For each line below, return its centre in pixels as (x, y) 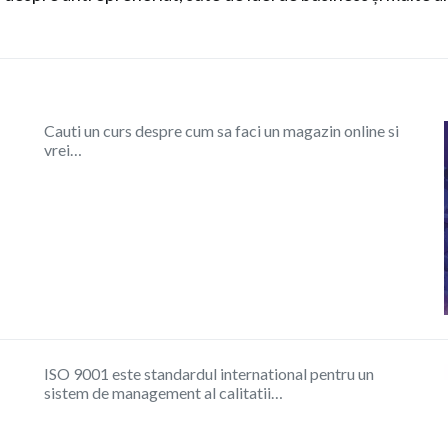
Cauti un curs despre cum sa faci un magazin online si (221, 130)
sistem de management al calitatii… (163, 392)
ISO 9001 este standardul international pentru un (209, 373)
